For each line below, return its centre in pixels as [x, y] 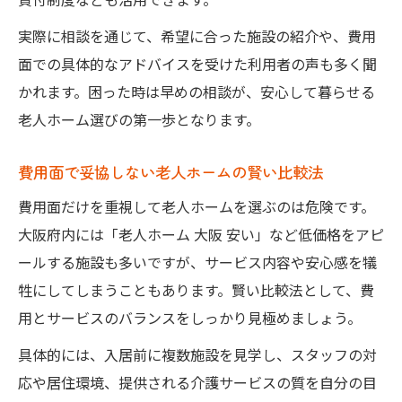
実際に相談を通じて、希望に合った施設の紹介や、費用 [197, 35]
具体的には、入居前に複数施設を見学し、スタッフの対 [197, 354]
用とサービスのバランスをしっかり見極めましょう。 [190, 317]
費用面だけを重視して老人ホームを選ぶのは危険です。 [197, 206]
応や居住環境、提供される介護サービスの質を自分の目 [197, 382]
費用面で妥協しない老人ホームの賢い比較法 [170, 171]
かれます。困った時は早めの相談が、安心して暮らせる [197, 91]
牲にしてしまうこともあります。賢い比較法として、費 [196, 289]
